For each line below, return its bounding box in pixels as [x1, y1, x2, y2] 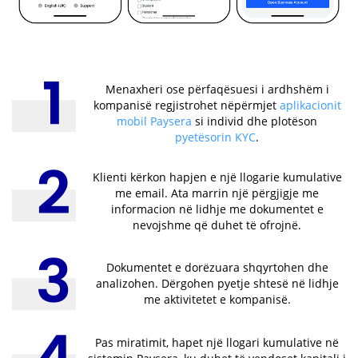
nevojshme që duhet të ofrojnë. [133, 217, 301, 233]
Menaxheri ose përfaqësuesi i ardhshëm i [105, 81, 329, 97]
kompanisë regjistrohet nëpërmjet [93, 97, 280, 113]
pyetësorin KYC [175, 129, 256, 145]
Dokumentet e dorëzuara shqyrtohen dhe [105, 259, 328, 275]
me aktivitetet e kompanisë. [143, 291, 291, 307]
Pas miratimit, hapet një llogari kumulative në [95, 334, 339, 350]
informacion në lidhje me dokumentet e [110, 201, 324, 217]
